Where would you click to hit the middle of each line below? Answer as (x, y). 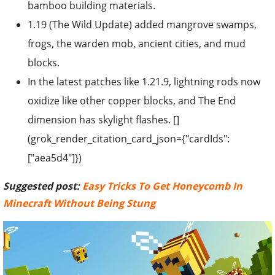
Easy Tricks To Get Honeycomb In (162, 186)
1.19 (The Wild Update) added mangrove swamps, (142, 25)
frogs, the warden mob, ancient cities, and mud (137, 44)
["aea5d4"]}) (55, 158)
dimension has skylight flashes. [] (103, 120)
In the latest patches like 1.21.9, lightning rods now (144, 82)
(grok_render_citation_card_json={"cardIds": (129, 139)
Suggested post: (43, 186)
